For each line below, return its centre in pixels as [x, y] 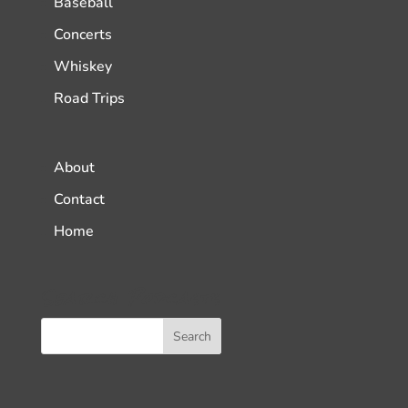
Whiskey [82, 66]
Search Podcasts [131, 299]
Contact [79, 200]
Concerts [82, 35]
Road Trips [89, 98]
